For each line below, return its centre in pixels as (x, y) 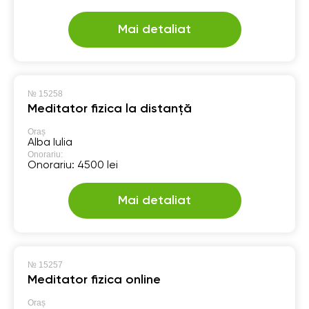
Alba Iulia (50, 142)
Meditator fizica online (94, 280)
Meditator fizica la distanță (110, 109)
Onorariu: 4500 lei (73, 165)
